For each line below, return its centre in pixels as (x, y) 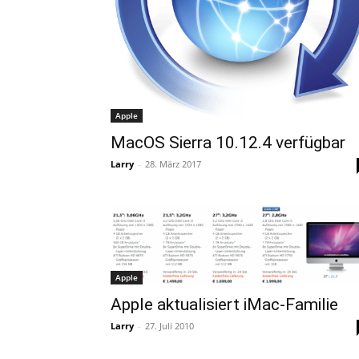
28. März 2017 (173, 164)
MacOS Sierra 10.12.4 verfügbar (228, 143)
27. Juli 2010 (169, 326)
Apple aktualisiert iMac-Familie (224, 305)
